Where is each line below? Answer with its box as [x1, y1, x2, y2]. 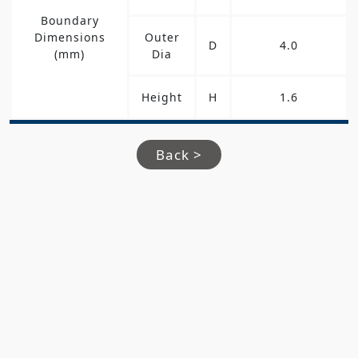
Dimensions [34, 29, 105, 45]
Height [141, 89, 182, 105]
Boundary [40, 12, 99, 28]
